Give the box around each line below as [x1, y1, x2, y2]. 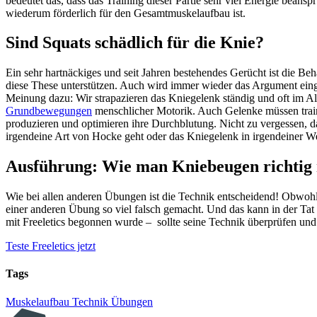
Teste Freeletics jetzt [6, 240, 96, 253]
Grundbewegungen [6, 105, 92, 117]
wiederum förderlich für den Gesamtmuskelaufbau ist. [6, 6, 246, 19]
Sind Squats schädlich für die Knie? [6, 33, 264, 52]
